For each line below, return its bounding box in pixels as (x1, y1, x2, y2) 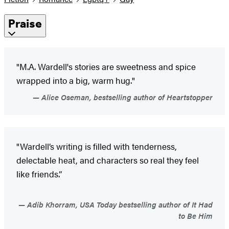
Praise (8, 16, 42, 31)
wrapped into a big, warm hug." (16, 74, 135, 86)
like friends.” (16, 167, 62, 180)
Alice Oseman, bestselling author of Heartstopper (39, 91, 213, 102)
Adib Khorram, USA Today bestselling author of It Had (25, 198, 213, 210)
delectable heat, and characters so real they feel (16, 153, 199, 166)
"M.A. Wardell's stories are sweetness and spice (16, 60, 196, 73)
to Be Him (178, 210, 213, 221)
